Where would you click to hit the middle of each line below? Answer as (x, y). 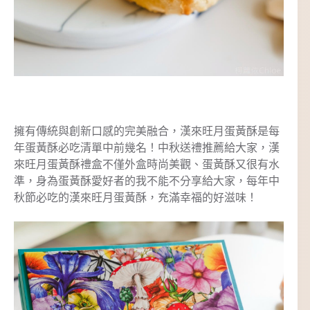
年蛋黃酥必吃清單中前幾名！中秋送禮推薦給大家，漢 (147, 148)
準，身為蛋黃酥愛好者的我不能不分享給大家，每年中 (147, 181)
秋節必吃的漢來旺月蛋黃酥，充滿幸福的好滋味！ (136, 198)
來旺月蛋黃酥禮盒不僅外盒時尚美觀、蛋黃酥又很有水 (147, 165)
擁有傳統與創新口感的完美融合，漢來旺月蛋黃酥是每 (147, 131)
